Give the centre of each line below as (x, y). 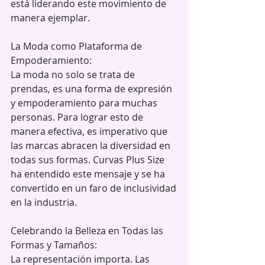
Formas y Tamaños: (54, 245)
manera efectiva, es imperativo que (90, 131)
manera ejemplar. (50, 17)
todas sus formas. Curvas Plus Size (89, 159)
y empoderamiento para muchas (85, 103)
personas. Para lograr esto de (78, 117)
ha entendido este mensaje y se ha (89, 174)
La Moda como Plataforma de (77, 46)
